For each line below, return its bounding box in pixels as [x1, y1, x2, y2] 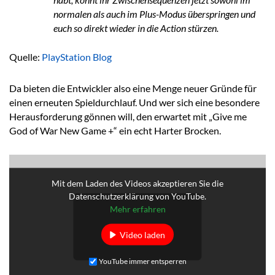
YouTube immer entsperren [98, 257, 187, 266]
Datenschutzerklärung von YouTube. [69, 190, 206, 201]
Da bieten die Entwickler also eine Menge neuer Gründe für [9, 82, 257, 94]
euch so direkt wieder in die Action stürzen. [53, 21, 219, 34]
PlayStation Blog [42, 50, 112, 63]
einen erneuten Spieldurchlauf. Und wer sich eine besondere [9, 96, 260, 108]
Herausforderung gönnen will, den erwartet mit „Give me [9, 110, 247, 122]
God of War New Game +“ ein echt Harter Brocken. [9, 124, 221, 136]
